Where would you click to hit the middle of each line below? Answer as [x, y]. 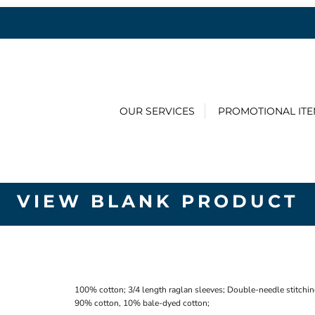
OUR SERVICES [157, 111]
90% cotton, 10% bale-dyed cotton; [142, 303]
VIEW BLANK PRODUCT [157, 201]
